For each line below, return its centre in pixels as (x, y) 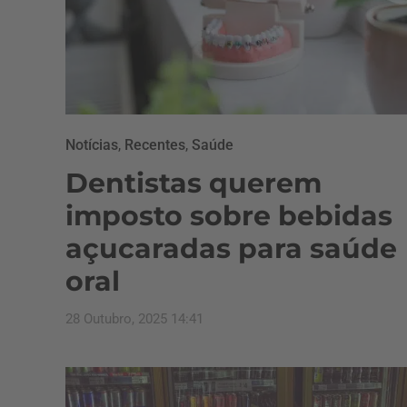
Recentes (155, 145)
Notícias (92, 145)
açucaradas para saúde (231, 248)
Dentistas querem (194, 183)
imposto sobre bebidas (229, 216)
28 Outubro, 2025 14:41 (134, 319)
